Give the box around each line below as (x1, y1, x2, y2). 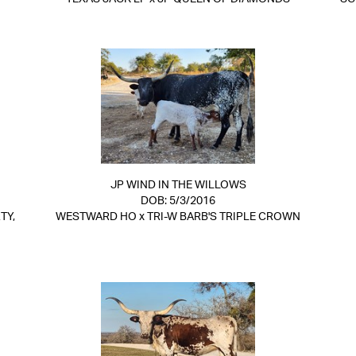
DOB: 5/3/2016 (141, 195, 215, 207)
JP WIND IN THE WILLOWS (110, 180, 246, 191)
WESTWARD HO (56, 211, 137, 222)
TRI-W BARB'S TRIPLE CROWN (147, 211, 300, 222)
